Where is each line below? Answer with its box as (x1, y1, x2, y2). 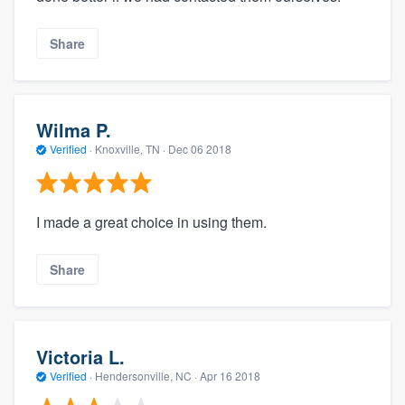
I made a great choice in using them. (36, 211, 267, 232)
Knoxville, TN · (92, 141, 168, 157)
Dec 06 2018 (168, 141, 231, 157)
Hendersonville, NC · (92, 367, 200, 383)
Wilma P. (36, 117, 111, 144)
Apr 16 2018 (200, 367, 260, 383)
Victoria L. (36, 343, 125, 370)
